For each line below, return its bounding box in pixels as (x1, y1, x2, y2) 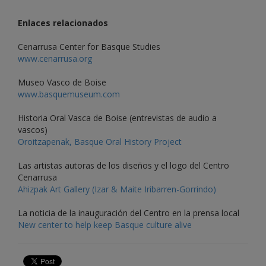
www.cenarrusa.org (18, 53, 92, 65)
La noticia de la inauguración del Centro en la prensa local (18, 207, 239, 219)
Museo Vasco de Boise (18, 77, 106, 88)
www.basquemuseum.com (18, 88, 120, 100)
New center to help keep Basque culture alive (18, 219, 192, 231)
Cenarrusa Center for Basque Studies (18, 41, 160, 53)
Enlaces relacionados (18, 17, 108, 29)
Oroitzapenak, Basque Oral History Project (18, 136, 182, 148)
